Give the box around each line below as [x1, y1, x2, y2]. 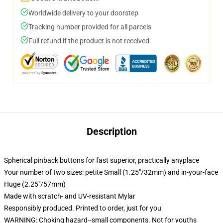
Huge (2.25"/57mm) [4, 180, 66, 188]
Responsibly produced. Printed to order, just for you [4, 204, 161, 212]
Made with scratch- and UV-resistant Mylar [4, 192, 135, 200]
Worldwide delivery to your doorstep [28, 9, 138, 17]
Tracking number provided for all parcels [28, 23, 151, 31]
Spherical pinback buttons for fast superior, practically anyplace [4, 156, 199, 164]
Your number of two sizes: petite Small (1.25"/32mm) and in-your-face [4, 168, 218, 176]
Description [86, 125, 137, 137]
